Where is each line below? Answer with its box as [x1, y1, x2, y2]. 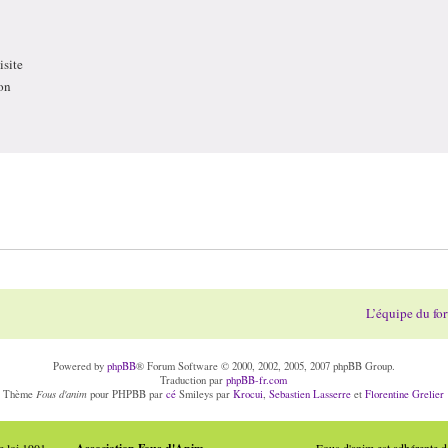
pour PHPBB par [87, 387, 167, 402]
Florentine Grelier [365, 387, 445, 402]
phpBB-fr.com [226, 373, 288, 388]
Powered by [52, 359, 107, 374]
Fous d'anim [36, 386, 88, 402]
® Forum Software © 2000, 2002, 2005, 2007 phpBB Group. [135, 359, 395, 374]
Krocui [233, 387, 264, 402]
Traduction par [160, 373, 227, 388]
